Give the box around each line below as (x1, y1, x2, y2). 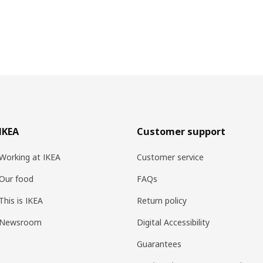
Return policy (136, 194, 187, 206)
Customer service (136, 151, 204, 163)
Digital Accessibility (136, 216, 210, 228)
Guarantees (136, 238, 181, 249)
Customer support (136, 124, 225, 138)
